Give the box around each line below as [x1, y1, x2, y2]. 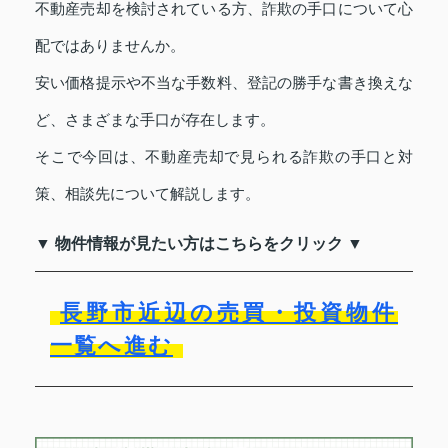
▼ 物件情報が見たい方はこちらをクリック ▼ [35, 234, 363, 252]
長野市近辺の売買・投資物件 [60, 299, 398, 325]
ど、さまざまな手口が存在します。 [35, 110, 275, 128]
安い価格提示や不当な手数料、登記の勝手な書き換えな [35, 73, 413, 91]
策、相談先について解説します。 [35, 184, 260, 202]
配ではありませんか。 [35, 36, 185, 54]
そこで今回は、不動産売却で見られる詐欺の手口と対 [35, 147, 413, 165]
